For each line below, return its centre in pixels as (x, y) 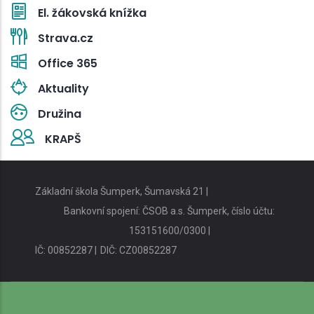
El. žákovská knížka (92, 13)
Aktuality (63, 88)
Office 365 (68, 63)
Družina (60, 114)
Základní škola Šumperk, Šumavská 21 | (122, 191)
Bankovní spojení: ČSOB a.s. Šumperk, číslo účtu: (169, 211)
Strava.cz (66, 38)
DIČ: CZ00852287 (138, 250)
